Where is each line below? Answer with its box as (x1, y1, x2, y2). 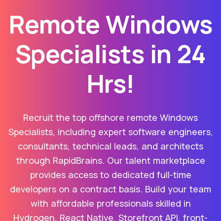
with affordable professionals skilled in (30, 197, 191, 210)
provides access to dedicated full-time (30, 169, 191, 181)
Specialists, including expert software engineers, (8, 126, 213, 138)
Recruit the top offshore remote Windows (23, 111, 198, 124)
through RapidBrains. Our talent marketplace (16, 154, 205, 167)
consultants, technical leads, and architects (18, 140, 203, 152)
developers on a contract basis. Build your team (10, 183, 211, 195)
